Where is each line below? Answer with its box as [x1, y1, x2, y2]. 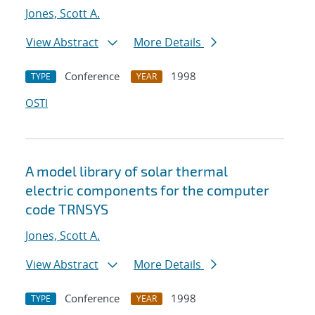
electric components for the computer [25, 181, 269, 199]
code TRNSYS [25, 200, 108, 218]
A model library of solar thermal [25, 162, 228, 180]
